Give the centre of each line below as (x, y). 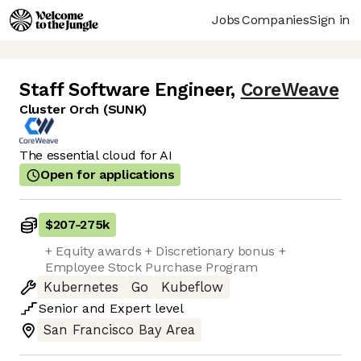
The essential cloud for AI (96, 156)
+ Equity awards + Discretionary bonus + (166, 251)
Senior (58, 309)
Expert (130, 309)
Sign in (330, 19)
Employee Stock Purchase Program (152, 268)
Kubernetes (81, 288)
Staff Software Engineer (125, 90)
